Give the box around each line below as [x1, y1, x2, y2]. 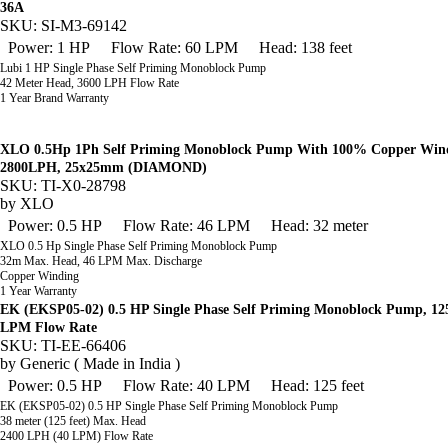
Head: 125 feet [271, 377, 364, 394]
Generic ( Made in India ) [20, 355, 180, 372]
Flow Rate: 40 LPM [123, 377, 250, 394]
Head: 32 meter [271, 217, 368, 234]
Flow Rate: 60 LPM [111, 39, 238, 56]
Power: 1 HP [8, 39, 90, 56]
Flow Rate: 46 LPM [123, 217, 250, 234]
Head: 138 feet [259, 39, 352, 56]
